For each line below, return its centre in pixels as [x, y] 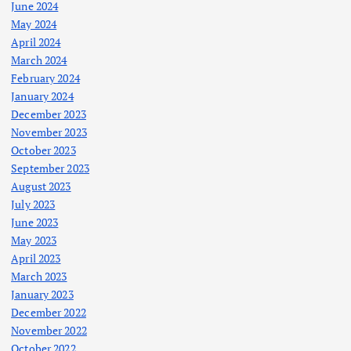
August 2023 [41, 186]
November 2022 [49, 331]
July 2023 [33, 204]
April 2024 [36, 42]
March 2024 [39, 60]
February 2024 [45, 78]
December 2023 [49, 114]
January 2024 [42, 96]
